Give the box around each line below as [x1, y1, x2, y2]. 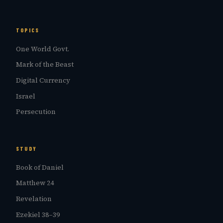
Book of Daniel [16, 162, 64, 172]
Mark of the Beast [16, 60, 74, 70]
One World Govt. [16, 44, 69, 54]
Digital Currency [16, 75, 70, 85]
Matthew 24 [16, 178, 54, 188]
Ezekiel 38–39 [16, 210, 60, 220]
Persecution [16, 107, 56, 117]
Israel [16, 91, 35, 101]
